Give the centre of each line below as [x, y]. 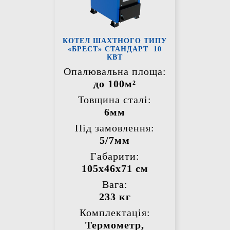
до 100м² [115, 84]
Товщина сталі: [115, 100]
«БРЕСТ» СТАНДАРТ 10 [115, 49]
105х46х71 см [115, 169]
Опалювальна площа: [115, 72]
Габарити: [115, 156]
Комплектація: [115, 213]
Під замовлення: [115, 128]
